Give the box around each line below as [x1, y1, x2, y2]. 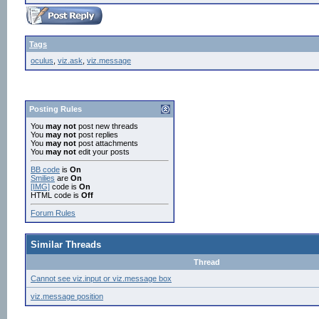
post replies [76, 130, 118, 139]
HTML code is [31, 191, 81, 199]
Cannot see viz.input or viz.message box [31, 274, 172, 283]
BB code [31, 165, 60, 174]
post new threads [76, 122, 138, 130]
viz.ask [58, 56, 83, 65]
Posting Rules [29, 105, 82, 113]
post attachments [76, 139, 138, 147]
